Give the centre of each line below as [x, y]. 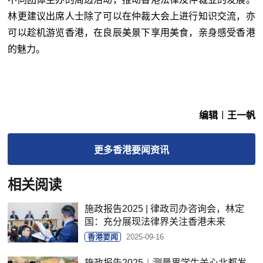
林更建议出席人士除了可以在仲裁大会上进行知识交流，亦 [131, 16]
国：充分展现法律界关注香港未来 [155, 222]
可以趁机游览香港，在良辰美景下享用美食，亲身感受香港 [131, 33]
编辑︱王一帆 [227, 116]
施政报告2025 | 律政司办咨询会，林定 [165, 209]
